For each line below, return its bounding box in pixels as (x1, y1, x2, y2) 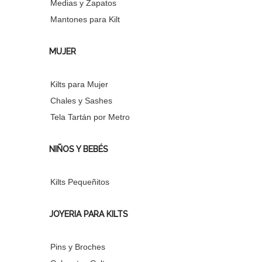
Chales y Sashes (50, 95, 112, 105)
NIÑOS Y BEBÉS (49, 144, 108, 154)
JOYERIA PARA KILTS (49, 209, 128, 219)
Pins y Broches (50, 242, 105, 251)
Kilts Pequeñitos (50, 177, 109, 187)
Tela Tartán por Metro (50, 112, 130, 122)
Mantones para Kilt (50, 14, 120, 24)
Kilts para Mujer (50, 79, 108, 89)
